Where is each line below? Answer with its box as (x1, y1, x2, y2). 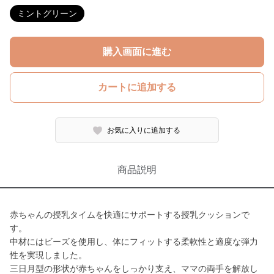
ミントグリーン (17, 9, 77, 18)
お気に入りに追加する (107, 126, 181, 135)
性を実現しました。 (10, 250, 87, 260)
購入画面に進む (103, 46, 171, 57)
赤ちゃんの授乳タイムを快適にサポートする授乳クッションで (10, 210, 250, 220)
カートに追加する (98, 82, 176, 92)
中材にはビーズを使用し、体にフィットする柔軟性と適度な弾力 (10, 237, 258, 246)
